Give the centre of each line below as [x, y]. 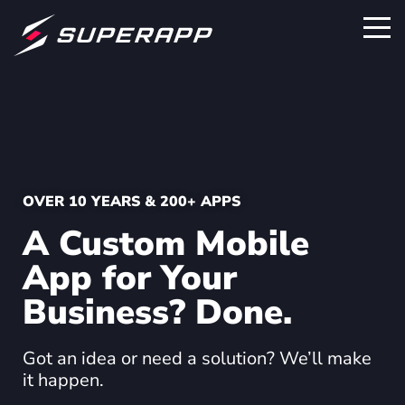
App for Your [130, 278]
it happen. [63, 380]
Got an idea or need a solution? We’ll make [197, 358]
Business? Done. [157, 312]
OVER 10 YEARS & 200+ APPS [132, 202]
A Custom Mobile [166, 244]
